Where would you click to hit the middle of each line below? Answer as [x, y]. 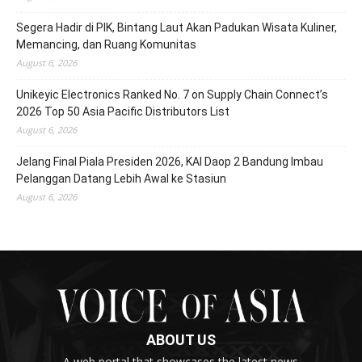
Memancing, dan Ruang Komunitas [106, 44]
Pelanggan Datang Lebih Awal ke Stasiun [121, 178]
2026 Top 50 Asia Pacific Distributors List [123, 111]
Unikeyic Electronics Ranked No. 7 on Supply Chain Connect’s [172, 94]
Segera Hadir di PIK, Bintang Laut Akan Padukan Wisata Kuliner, [177, 27]
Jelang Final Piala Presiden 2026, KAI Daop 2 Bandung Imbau [170, 161]
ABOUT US [181, 340]
